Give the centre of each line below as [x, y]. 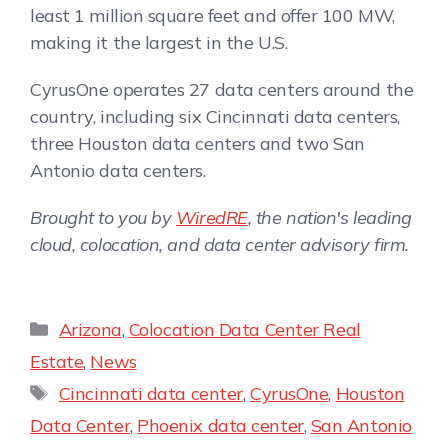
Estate [57, 361]
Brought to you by [103, 217]
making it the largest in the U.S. [159, 42]
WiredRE [211, 217]
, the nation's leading [329, 217]
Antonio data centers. [118, 170]
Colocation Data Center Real [244, 329]
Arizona [90, 329]
